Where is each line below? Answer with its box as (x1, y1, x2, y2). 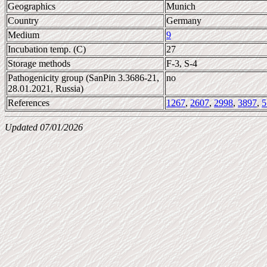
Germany (166, 15, 201, 26)
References (8, 98, 49, 108)
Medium (8, 30, 39, 40)
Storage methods (8, 58, 70, 69)
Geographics (8, 1, 55, 11)
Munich (166, 1, 195, 11)
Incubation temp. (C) (8, 44, 86, 54)
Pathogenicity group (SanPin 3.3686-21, (8, 73, 159, 83)
